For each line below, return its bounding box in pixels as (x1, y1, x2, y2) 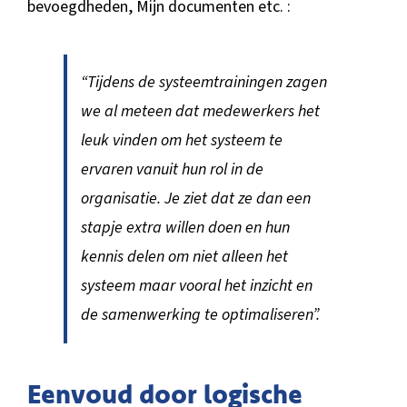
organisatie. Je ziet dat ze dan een (80, 186, 311, 210)
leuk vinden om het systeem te (80, 128, 283, 152)
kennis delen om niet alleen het (80, 244, 288, 268)
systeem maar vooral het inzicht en (80, 273, 313, 297)
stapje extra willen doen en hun (80, 215, 290, 239)
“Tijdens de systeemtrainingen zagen (80, 70, 327, 94)
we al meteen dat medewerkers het (80, 99, 320, 123)
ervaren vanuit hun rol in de (80, 157, 263, 181)
